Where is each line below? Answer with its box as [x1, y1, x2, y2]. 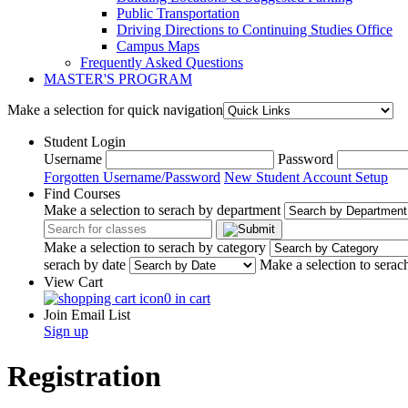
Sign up [44, 323, 88, 340]
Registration [7, 359, 161, 393]
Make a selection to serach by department [44, 202, 280, 219]
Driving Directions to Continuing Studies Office [117, 22, 393, 38]
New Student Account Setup [224, 169, 388, 186]
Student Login [44, 134, 126, 150]
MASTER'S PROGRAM [44, 71, 192, 87]
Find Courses [44, 186, 120, 202]
